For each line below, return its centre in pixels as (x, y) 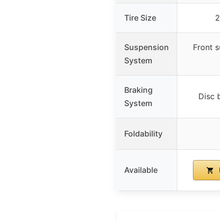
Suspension (147, 47)
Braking (138, 90)
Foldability (143, 133)
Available (141, 170)
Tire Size (140, 17)
